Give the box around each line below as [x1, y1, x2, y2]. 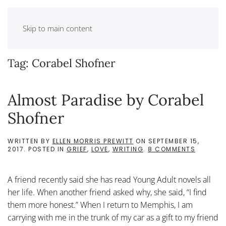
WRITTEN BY [8, 137, 52, 145]
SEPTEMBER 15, [148, 137, 199, 145]
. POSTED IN [24, 145, 67, 153]
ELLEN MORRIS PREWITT [52, 137, 134, 145]
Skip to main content [23, 23, 92, 33]
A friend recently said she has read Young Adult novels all [8, 174, 211, 185]
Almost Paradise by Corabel [8, 90, 204, 109]
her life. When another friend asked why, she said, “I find [8, 187, 207, 198]
